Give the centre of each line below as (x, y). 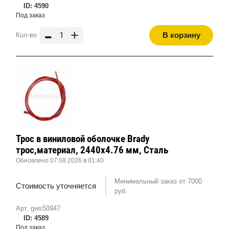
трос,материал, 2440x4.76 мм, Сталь (92, 150)
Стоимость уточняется (56, 186)
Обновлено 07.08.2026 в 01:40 (60, 161)
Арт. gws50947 (38, 209)
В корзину (181, 35)
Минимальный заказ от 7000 (158, 181)
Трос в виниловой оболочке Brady (83, 139)
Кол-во (26, 35)
